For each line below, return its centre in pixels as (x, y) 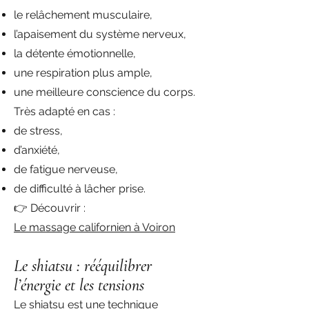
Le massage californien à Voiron (94, 227)
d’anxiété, (37, 150)
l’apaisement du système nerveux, (100, 34)
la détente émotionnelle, (75, 53)
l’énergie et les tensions (79, 285)
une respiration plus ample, (83, 73)
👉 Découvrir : (50, 208)
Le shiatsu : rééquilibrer (83, 266)
